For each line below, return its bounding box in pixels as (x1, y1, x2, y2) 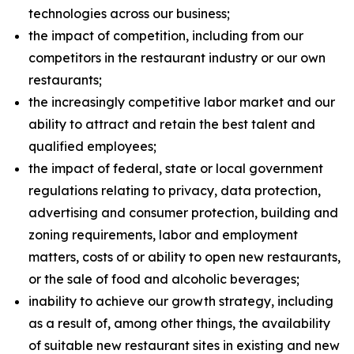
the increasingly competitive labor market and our (28, 94, 335, 110)
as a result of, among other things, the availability (28, 315, 330, 331)
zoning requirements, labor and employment (28, 227, 298, 243)
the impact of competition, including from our (28, 28, 303, 43)
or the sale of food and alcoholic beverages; (28, 271, 299, 287)
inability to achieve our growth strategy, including (28, 293, 333, 309)
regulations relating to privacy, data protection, (28, 183, 321, 198)
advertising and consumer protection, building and (28, 205, 338, 220)
